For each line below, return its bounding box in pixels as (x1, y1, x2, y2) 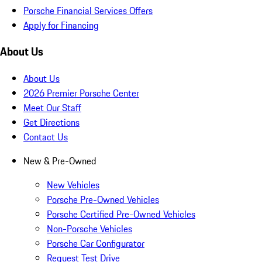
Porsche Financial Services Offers (23, 3, 153, 18)
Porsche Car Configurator (47, 236, 144, 251)
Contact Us (23, 130, 68, 144)
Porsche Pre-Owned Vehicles (47, 192, 159, 207)
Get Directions (23, 115, 80, 130)
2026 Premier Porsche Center (23, 86, 139, 101)
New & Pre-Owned (23, 154, 96, 168)
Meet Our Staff (23, 101, 81, 115)
